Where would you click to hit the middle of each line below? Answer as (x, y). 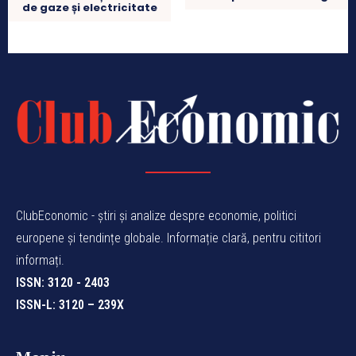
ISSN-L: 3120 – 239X (70, 304)
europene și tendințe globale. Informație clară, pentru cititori (168, 238)
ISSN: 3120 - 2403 (63, 282)
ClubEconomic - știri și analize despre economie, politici (156, 215)
